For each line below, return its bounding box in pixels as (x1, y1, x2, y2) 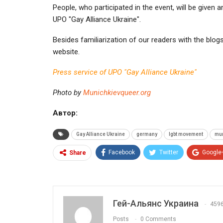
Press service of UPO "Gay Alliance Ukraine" (53, 67, 197, 77)
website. (53, 47, 80, 56)
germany (136, 131, 157, 137)
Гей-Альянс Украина (113, 198, 199, 209)
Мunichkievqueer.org (83, 88, 151, 97)
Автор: (53, 108, 78, 117)
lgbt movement (169, 131, 203, 137)
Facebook (109, 148, 135, 156)
